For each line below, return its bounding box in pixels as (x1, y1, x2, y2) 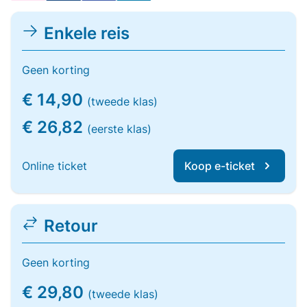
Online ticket (22, 159, 87, 173)
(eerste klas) (87, 122, 151, 136)
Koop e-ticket (184, 159, 255, 173)
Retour (44, 216, 98, 236)
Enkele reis (44, 23, 130, 43)
